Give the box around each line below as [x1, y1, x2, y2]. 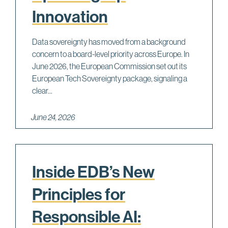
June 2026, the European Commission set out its [32, 62, 187, 71]
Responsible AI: [32, 207, 141, 227]
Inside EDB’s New [32, 162, 155, 182]
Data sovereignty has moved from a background [32, 37, 186, 47]
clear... [32, 86, 52, 96]
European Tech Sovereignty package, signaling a [32, 74, 187, 83]
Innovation [32, 7, 108, 27]
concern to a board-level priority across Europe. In [32, 49, 189, 59]
